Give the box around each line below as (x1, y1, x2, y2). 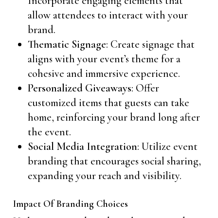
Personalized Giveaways (27, 82, 131, 94)
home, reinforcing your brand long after (27, 111, 200, 124)
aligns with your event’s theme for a (27, 53, 181, 65)
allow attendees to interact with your (27, 9, 188, 21)
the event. (27, 126, 71, 138)
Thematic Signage (27, 38, 106, 51)
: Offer (131, 82, 159, 94)
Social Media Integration (27, 140, 137, 153)
